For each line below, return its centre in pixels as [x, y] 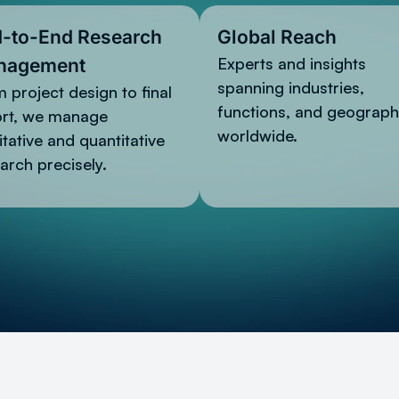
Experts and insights [292, 63]
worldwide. [257, 135]
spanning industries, [291, 87]
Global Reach [277, 37]
